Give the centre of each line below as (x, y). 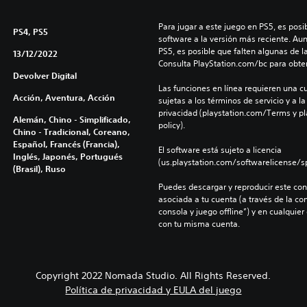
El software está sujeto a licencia (220, 149)
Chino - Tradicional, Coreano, (71, 131)
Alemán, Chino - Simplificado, (72, 119)
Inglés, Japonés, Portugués (67, 156)
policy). (171, 125)
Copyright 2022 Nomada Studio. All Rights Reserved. (153, 275)
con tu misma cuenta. (199, 223)
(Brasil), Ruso (39, 168)
